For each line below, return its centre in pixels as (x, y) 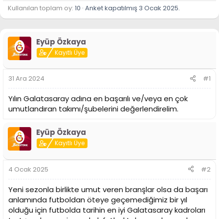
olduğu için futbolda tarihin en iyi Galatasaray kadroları (107, 210)
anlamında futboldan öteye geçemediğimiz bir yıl (98, 199)
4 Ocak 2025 (28, 169)
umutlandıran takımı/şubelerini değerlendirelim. (93, 109)
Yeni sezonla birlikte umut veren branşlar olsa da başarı (108, 189)
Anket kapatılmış (112, 8)
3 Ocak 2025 (159, 8)
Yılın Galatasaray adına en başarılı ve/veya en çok (98, 99)
